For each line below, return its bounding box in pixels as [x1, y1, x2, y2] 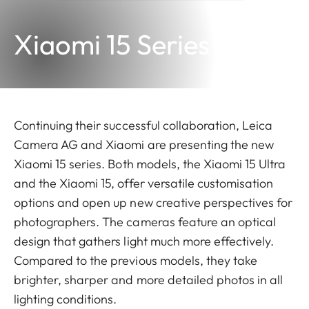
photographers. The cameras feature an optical [14, 213, 277, 230]
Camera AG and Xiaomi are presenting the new [14, 136, 275, 152]
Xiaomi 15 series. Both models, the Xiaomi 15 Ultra [14, 155, 286, 172]
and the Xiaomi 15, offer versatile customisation [14, 175, 274, 191]
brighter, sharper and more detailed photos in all [14, 271, 283, 288]
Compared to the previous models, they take [14, 252, 258, 268]
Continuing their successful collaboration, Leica [14, 117, 273, 133]
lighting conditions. [14, 290, 120, 307]
